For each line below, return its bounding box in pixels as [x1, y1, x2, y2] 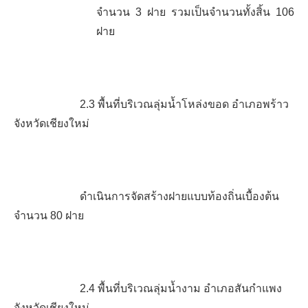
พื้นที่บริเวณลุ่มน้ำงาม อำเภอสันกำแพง [98, 283, 282, 294]
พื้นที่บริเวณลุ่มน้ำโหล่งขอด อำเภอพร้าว [98, 98, 289, 110]
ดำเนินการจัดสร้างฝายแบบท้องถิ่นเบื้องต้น [80, 190, 279, 202]
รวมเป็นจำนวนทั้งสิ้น [171, 6, 270, 18]
